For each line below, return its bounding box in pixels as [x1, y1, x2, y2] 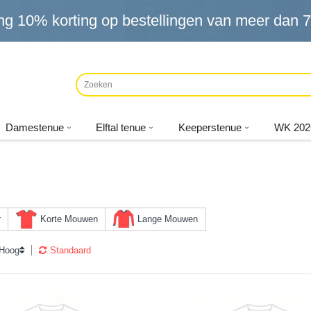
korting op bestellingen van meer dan [48, 12, 303, 29]
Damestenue [5, 121, 64, 133]
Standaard [50, 245, 91, 255]
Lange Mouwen [137, 214, 198, 224]
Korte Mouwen [40, 214, 98, 224]
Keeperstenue [178, 121, 242, 133]
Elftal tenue [96, 121, 146, 133]
